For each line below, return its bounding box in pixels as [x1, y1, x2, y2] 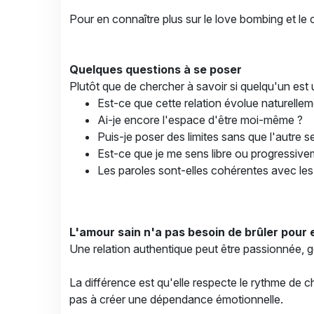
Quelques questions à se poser [69, 62, 242, 76]
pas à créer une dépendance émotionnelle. [69, 292, 283, 306]
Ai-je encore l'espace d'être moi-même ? [97, 113, 303, 127]
